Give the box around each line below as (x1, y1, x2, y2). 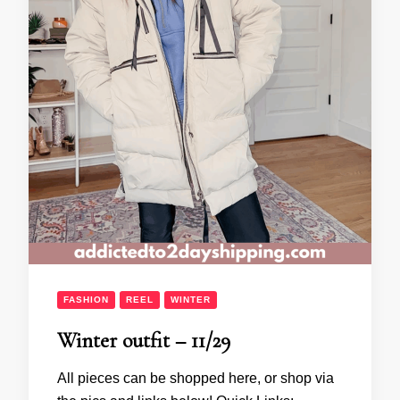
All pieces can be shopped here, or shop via (57, 370, 334, 386)
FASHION (63, 294, 109, 304)
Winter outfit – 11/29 (57, 327, 230, 354)
